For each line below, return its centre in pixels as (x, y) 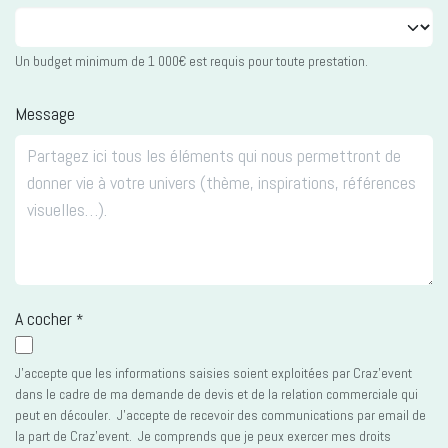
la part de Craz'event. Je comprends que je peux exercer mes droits (203, 435)
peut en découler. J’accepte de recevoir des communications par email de (220, 414)
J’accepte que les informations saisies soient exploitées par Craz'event (213, 372)
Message (45, 113)
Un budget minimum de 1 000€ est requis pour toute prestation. (191, 60)
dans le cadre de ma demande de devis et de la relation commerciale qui (216, 393)
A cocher (43, 318)
